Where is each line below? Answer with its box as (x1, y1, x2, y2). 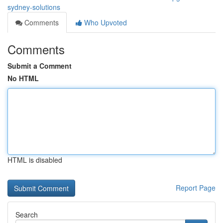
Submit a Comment (7, 61, 72, 71)
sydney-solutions (7, 2, 60, 12)
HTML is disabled (7, 155, 62, 165)
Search (15, 210, 38, 220)
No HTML (7, 73, 39, 83)
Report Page (176, 183, 216, 193)
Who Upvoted (82, 17, 127, 27)
